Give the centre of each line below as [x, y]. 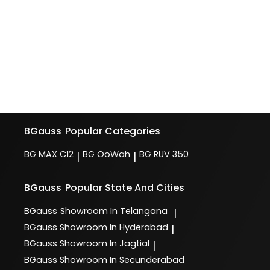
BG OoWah [106, 154]
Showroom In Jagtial [105, 243]
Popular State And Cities [125, 187]
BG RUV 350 [164, 154]
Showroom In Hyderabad [114, 227]
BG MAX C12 [49, 154]
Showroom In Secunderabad [122, 259]
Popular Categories [113, 131]
